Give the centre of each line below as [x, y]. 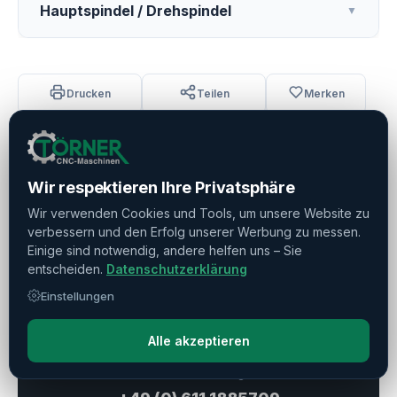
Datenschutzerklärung [177, 269]
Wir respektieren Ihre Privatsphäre [161, 187]
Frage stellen [198, 323]
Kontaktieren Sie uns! [198, 276]
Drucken [89, 93]
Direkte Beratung [198, 374]
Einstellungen [78, 296]
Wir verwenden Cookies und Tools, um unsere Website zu [198, 213]
